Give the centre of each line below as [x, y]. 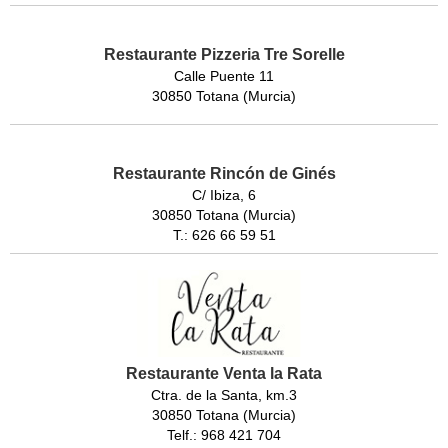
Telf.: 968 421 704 [224, 435]
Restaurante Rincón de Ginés [224, 173]
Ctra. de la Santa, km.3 [224, 395]
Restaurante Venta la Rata [224, 374]
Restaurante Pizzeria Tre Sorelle [224, 54]
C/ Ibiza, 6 [224, 194]
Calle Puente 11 [224, 75]
